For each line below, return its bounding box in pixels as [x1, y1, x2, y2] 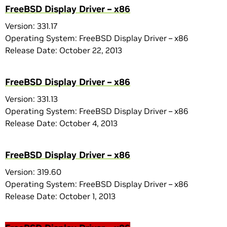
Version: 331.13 [5, 94, 58, 104]
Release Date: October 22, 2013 [5, 45, 122, 55]
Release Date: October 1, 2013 [5, 191, 116, 201]
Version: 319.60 [5, 167, 61, 177]
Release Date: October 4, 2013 [5, 118, 118, 128]
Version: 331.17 [5, 21, 57, 31]
